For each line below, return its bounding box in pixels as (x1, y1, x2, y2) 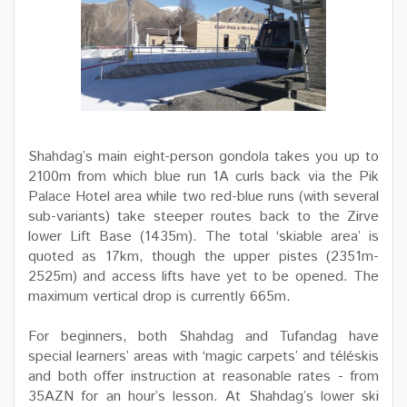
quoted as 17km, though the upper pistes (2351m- (28, 246, 379, 268)
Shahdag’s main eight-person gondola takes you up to (28, 146, 379, 168)
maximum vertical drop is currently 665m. (28, 286, 291, 308)
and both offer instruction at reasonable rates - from (28, 366, 379, 388)
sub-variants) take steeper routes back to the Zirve (28, 206, 379, 228)
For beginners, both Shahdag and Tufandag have (28, 326, 379, 348)
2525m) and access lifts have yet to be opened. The (28, 266, 379, 288)
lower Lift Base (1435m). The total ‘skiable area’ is (28, 226, 379, 248)
